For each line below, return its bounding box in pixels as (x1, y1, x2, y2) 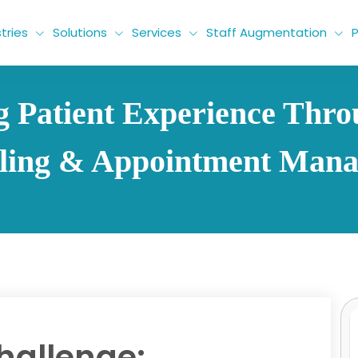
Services (131, 24, 181, 41)
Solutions (52, 24, 107, 41)
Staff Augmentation (205, 24, 327, 41)
